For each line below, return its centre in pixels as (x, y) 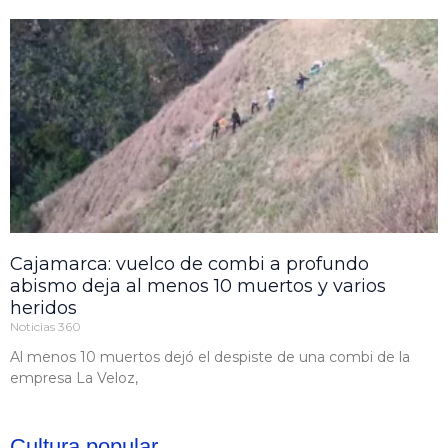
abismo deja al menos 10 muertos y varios (198, 286)
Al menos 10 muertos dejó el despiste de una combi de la (210, 357)
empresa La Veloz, (74, 378)
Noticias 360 (45, 327)
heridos (43, 308)
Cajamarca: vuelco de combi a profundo (189, 264)
